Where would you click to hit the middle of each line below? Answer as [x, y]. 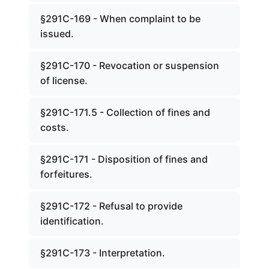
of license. [64, 80]
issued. [57, 34]
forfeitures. [66, 174]
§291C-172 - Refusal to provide [111, 206]
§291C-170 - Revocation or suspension [130, 65]
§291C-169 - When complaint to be [120, 19]
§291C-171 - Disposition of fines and [124, 159]
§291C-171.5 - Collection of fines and [125, 112]
